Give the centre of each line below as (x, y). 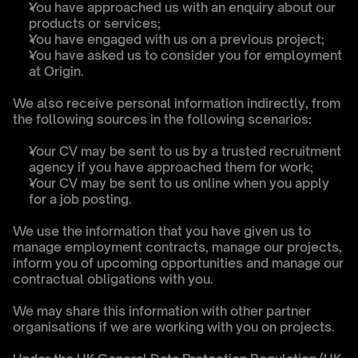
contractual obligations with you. (113, 279)
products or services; (95, 23)
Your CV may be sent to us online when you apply (179, 183)
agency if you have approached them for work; (171, 167)
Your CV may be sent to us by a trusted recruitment (185, 151)
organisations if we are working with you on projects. (174, 327)
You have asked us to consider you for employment (185, 55)
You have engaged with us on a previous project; (177, 39)
